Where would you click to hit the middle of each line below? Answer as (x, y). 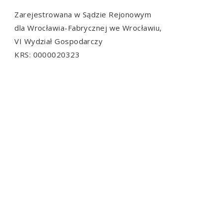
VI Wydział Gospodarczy (59, 41)
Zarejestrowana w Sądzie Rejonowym (83, 14)
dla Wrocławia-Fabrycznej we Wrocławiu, (88, 28)
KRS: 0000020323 (47, 54)
